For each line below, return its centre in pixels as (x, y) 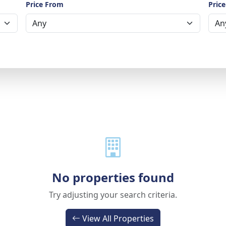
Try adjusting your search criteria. (113, 195)
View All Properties (118, 218)
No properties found (113, 177)
